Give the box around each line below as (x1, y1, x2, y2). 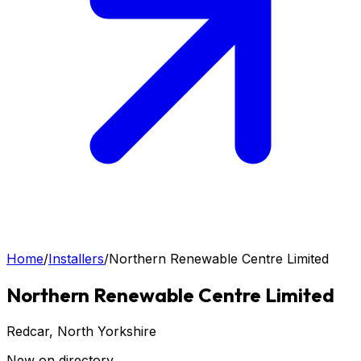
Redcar (6, 322, 49, 339)
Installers (48, 251, 104, 267)
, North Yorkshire (49, 322, 156, 339)
